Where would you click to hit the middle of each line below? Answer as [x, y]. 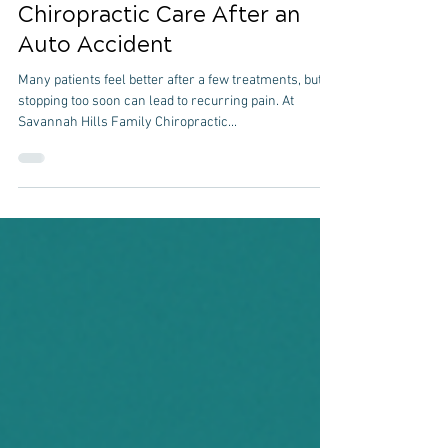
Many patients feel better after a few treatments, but [170, 140]
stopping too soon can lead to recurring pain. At [156, 161]
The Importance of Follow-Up [174, 44]
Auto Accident [95, 104]
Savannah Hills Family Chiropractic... [127, 182]
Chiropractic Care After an [159, 74]
